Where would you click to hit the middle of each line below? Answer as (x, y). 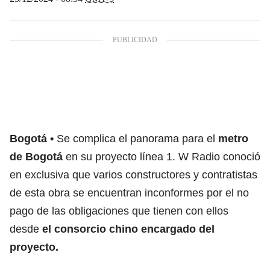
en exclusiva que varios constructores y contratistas (133, 174)
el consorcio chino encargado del (127, 229)
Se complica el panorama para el (137, 138)
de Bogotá (38, 156)
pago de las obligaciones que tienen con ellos (119, 211)
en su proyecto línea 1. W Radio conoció (163, 156)
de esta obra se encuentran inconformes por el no (129, 193)
